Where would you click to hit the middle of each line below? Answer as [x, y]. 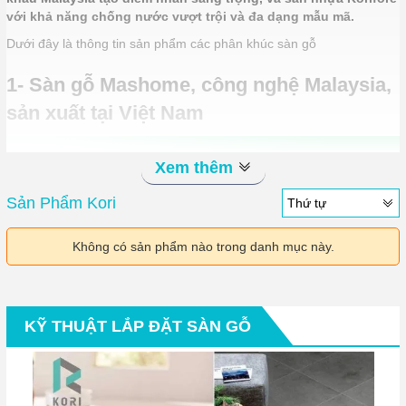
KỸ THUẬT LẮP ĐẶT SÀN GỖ [138, 327]
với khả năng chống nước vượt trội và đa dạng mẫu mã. [180, 17]
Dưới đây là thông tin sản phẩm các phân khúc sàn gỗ [161, 44]
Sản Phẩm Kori [61, 203]
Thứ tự [307, 203]
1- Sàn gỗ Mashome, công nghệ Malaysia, [199, 85]
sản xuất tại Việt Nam [105, 113]
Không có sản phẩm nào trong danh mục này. [203, 247]
